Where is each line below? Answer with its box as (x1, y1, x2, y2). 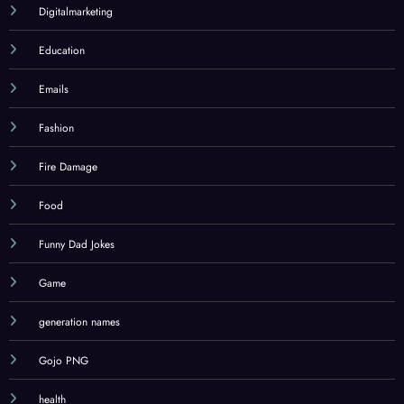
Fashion (38, 125, 74, 142)
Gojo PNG (38, 358, 88, 375)
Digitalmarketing (38, 9, 113, 26)
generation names (38, 319, 120, 336)
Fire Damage (38, 164, 97, 181)
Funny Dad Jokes (38, 242, 115, 259)
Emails (38, 87, 69, 104)
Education (38, 48, 85, 65)
